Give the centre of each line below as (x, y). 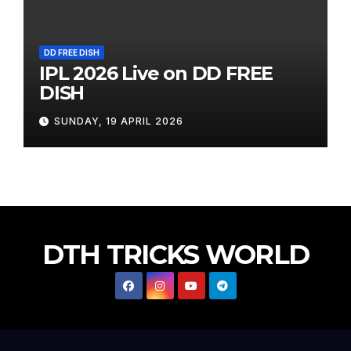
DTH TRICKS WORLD (175, 254)
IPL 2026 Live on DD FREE (156, 74)
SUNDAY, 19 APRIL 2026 (119, 121)
